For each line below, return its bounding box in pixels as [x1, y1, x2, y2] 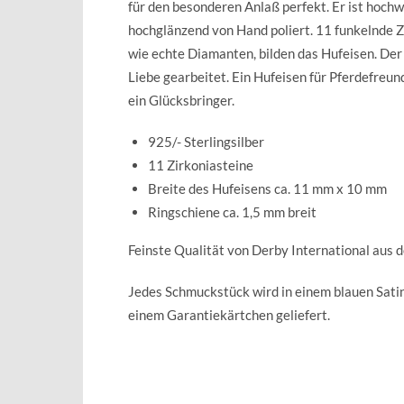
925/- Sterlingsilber [148, 133, 264, 150]
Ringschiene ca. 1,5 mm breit [148, 203, 317, 220]
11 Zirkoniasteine [148, 156, 253, 173]
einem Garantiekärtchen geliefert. [128, 306, 330, 323]
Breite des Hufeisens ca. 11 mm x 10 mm [148, 179, 387, 197]
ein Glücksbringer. [128, 91, 234, 108]
